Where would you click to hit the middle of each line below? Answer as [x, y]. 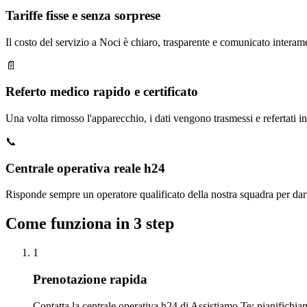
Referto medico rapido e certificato [102, 92]
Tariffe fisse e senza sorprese [83, 15]
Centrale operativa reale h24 [85, 168]
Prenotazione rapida [90, 279]
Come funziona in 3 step [90, 224]
